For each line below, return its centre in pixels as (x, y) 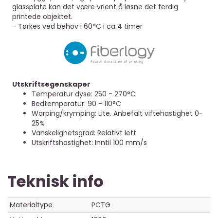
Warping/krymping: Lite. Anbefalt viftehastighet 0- (117, 113)
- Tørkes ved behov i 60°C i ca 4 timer (77, 26)
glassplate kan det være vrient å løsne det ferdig (95, 7)
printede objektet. (42, 17)
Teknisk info (55, 181)
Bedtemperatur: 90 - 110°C (76, 103)
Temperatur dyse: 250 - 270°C (84, 94)
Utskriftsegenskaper (51, 84)
